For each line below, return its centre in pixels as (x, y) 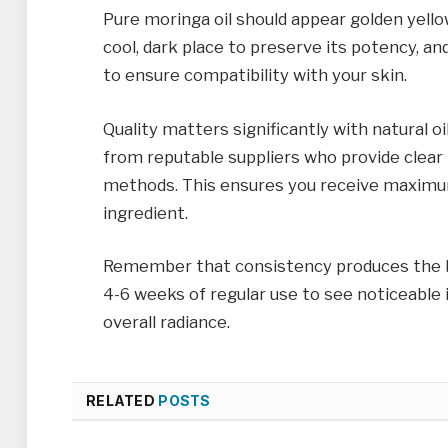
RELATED (122, 401)
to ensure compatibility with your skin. (255, 75)
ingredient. (145, 212)
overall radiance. (166, 322)
